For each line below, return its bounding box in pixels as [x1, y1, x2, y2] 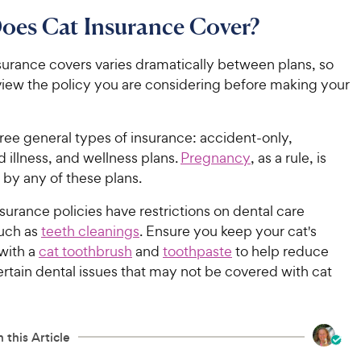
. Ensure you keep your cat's [139, 222, 317, 240]
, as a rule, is [251, 148, 326, 167]
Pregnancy [180, 148, 251, 167]
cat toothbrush [39, 242, 132, 260]
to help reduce [232, 242, 329, 260]
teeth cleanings [41, 222, 139, 240]
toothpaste [163, 242, 232, 260]
